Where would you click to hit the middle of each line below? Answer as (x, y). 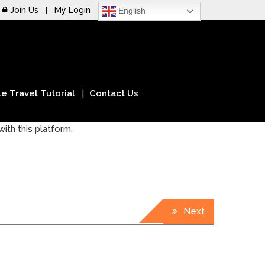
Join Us (24, 10)
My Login (72, 10)
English (131, 10)
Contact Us (114, 93)
